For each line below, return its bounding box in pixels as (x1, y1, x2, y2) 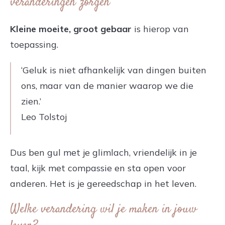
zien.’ (21, 95, 41, 107)
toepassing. (10, 38, 58, 50)
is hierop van (132, 23, 189, 35)
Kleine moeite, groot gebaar (10, 23, 132, 35)
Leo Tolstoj (21, 110, 67, 123)
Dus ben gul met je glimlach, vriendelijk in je (10, 146, 197, 158)
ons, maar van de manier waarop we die (21, 79, 193, 91)
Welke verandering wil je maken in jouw (10, 200, 197, 218)
